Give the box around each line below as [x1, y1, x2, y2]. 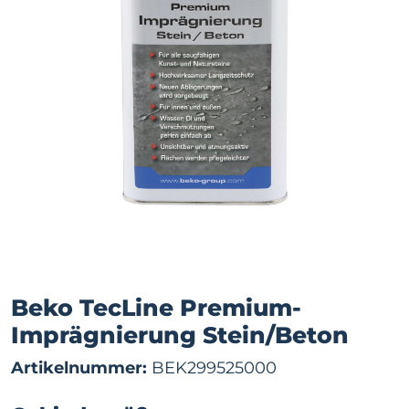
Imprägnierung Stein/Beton [11, 321, 349, 349]
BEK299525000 [147, 358, 277, 378]
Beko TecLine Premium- [11, 294, 301, 321]
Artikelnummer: [11, 358, 147, 378]
